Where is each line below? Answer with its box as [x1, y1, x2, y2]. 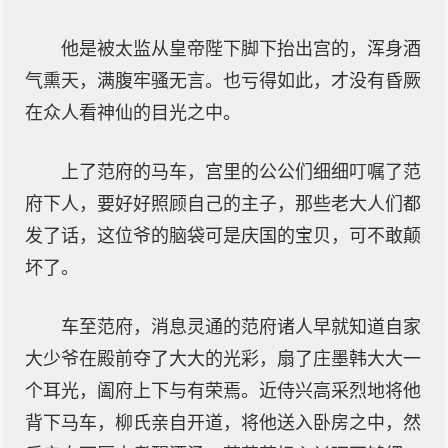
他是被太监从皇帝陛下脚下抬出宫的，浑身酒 [61, 39, 421, 59]
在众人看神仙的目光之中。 [25, 103, 241, 123]
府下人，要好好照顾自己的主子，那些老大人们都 [25, 194, 421, 214]
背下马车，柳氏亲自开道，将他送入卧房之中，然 [25, 413, 421, 433]
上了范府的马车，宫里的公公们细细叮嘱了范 [61, 162, 421, 182]
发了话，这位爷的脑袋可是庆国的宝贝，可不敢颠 [25, 226, 421, 246]
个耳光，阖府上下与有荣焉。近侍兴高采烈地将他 [25, 381, 421, 401]
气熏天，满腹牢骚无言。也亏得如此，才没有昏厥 [25, 71, 421, 91]
